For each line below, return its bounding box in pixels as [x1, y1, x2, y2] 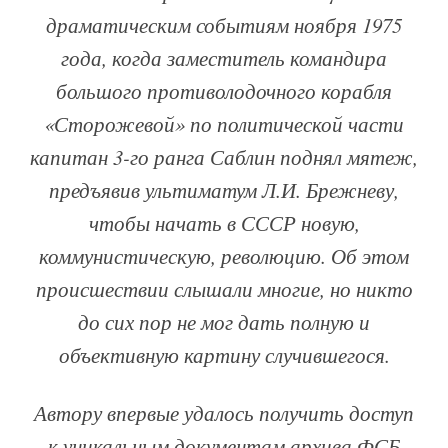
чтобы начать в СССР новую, [88, 209, 360, 238]
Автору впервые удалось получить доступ [34, 399, 414, 428]
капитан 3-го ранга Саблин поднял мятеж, [30, 143, 418, 172]
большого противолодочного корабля [56, 77, 392, 106]
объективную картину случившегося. [58, 341, 390, 370]
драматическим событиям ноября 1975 [46, 11, 402, 40]
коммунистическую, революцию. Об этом [39, 242, 409, 271]
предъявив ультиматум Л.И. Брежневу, [49, 176, 399, 205]
